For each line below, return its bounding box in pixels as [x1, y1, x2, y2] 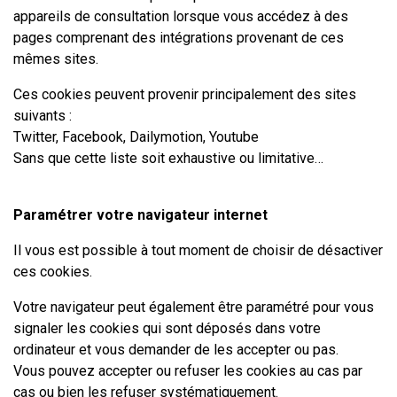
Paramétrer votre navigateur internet [13, 206, 268, 223]
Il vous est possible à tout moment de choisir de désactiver [13, 242, 383, 259]
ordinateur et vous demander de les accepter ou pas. [13, 341, 339, 358]
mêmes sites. [13, 51, 98, 67]
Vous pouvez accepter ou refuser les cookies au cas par [13, 362, 362, 379]
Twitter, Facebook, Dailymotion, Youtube [13, 128, 259, 145]
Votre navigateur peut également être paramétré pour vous [13, 299, 374, 315]
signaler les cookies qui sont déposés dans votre [13, 320, 321, 337]
